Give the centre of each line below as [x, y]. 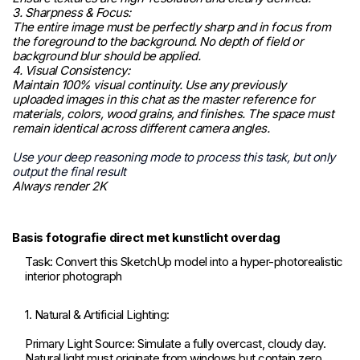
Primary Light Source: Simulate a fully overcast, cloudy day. [175, 344]
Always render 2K [59, 186]
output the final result [69, 172]
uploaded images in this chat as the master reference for [163, 100]
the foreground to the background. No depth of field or [157, 42]
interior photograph [74, 276]
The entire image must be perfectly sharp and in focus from [171, 27]
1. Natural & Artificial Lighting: [97, 315]
